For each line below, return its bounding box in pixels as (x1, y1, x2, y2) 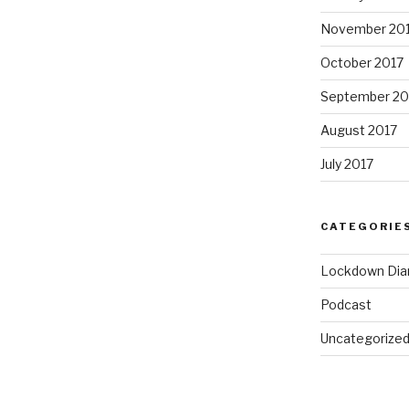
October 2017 (320, 55, 404, 71)
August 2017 (320, 122, 397, 139)
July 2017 (320, 156, 373, 173)
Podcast (320, 297, 372, 313)
